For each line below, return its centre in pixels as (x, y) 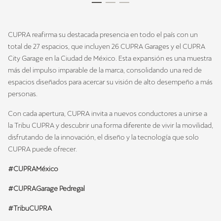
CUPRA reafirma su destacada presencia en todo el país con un (103, 35)
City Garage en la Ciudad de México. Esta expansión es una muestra (110, 58)
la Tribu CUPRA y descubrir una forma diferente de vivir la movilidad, (110, 126)
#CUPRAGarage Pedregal (46, 189)
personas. (23, 94)
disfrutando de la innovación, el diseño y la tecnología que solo (103, 137)
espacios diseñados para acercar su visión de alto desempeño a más (110, 82)
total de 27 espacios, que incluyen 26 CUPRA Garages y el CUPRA (107, 47)
